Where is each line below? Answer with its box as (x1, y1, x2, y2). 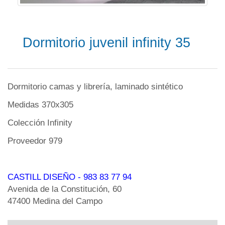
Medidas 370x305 (8, 99, 73, 109)
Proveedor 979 (8, 136, 62, 146)
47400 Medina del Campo (8, 196, 102, 206)
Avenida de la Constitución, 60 (8, 184, 122, 194)
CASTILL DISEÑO (8, 172, 75, 182)
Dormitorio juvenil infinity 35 (23, 35, 190, 50)
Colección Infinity (8, 118, 72, 128)
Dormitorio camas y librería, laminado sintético (8, 81, 183, 91)
